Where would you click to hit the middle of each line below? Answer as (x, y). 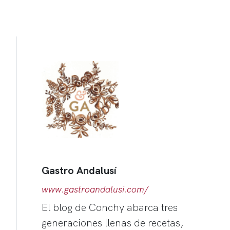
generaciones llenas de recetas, (113, 222)
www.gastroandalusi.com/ (95, 189)
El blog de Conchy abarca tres (110, 207)
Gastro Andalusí (79, 170)
